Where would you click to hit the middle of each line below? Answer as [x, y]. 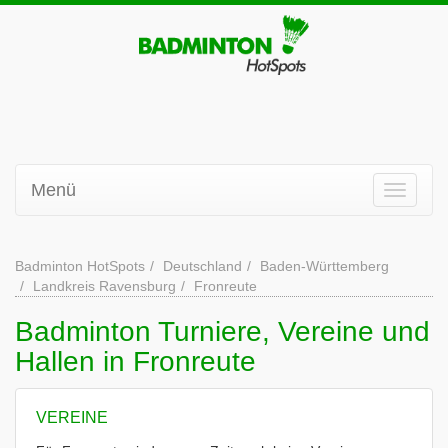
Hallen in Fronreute [135, 361]
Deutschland [202, 266]
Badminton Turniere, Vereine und [222, 331]
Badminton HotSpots [80, 266]
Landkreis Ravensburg [104, 286]
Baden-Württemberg [324, 266]
